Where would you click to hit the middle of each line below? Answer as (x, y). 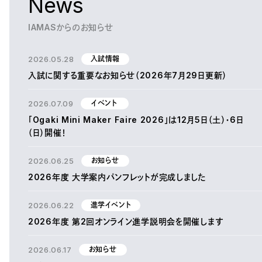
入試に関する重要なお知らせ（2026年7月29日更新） (127, 75)
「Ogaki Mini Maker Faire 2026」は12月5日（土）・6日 (136, 120)
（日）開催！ (47, 133)
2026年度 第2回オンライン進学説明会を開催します (126, 222)
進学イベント (111, 205)
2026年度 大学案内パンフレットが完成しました (117, 177)
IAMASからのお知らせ (71, 27)
